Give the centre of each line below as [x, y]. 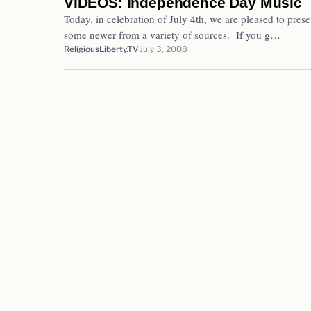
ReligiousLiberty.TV [101, 49]
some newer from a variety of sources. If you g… [172, 34]
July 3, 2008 [163, 49]
